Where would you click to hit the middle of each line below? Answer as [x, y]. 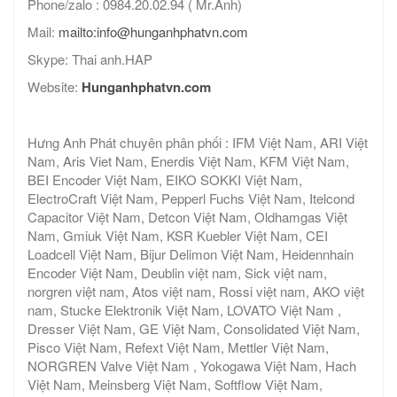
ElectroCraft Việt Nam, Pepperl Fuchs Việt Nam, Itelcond [191, 198]
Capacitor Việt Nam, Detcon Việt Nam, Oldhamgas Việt [187, 217]
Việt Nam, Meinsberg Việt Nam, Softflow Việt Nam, [175, 385]
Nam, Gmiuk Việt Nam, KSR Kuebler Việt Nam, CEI [178, 236]
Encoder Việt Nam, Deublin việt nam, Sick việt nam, [177, 273]
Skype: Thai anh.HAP [90, 59]
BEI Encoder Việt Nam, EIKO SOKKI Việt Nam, [165, 180]
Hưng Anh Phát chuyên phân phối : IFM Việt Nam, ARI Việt [198, 143]
